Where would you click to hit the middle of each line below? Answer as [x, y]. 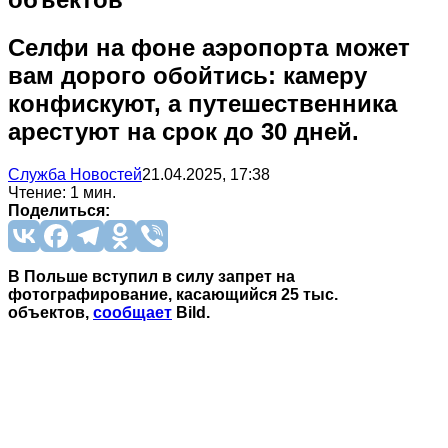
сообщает [132, 312]
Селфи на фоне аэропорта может [209, 47]
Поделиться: [59, 210]
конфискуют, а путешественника [202, 103]
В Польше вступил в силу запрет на [151, 276]
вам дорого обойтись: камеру [187, 75]
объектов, [50, 312]
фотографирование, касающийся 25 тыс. [173, 294]
